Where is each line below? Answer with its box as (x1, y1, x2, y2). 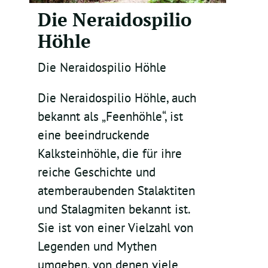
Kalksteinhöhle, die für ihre (37, 145, 182, 162)
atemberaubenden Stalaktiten (37, 182, 195, 199)
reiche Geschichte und (37, 164, 156, 181)
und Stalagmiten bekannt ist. (37, 201, 190, 218)
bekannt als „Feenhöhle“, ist (37, 108, 183, 125)
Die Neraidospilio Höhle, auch (37, 90, 196, 106)
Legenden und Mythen (37, 238, 157, 255)
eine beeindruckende (37, 127, 150, 144)
